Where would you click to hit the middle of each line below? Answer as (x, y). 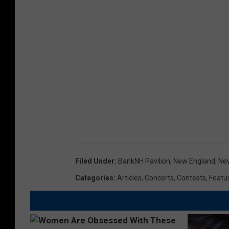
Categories (94, 178)
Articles (129, 178)
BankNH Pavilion (144, 161)
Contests (191, 178)
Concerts (159, 178)
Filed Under (95, 161)
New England (194, 161)
